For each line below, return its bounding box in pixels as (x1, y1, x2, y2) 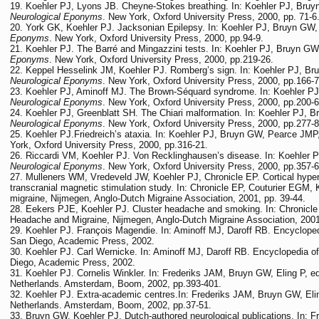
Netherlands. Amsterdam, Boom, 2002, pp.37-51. (10, 300, 211, 310)
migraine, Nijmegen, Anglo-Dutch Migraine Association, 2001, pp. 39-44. (10, 193, 305, 204)
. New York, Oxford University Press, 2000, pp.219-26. (49, 54, 273, 65)
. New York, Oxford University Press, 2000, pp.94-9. (49, 33, 263, 43)
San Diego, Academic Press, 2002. (10, 236, 155, 246)
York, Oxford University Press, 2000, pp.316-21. (10, 140, 208, 150)
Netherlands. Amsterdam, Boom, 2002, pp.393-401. (10, 278, 221, 289)
